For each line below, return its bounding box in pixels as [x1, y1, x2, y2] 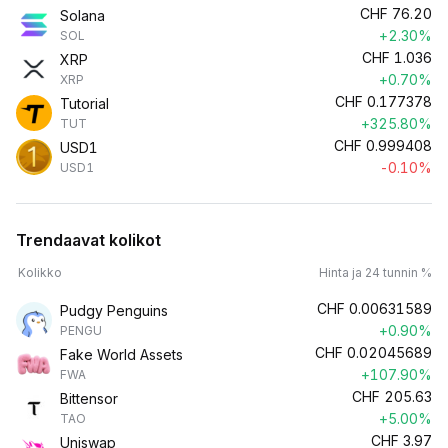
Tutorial [60, 95, 109, 112]
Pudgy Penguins [60, 302, 168, 319]
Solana [60, 7, 105, 24]
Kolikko [18, 265, 62, 280]
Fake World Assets [60, 346, 183, 363]
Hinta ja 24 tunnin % [319, 265, 432, 280]
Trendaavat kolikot [16, 230, 161, 250]
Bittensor [60, 390, 118, 407]
